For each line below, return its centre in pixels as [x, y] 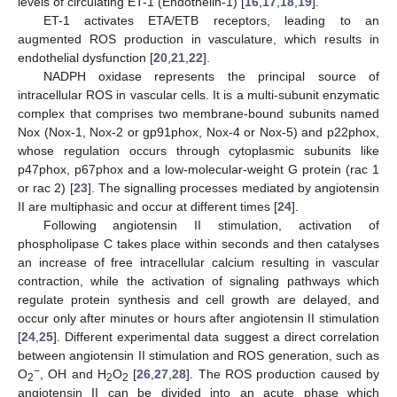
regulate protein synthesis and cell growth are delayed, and [198, 299]
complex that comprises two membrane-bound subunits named [198, 113]
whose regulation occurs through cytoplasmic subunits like [198, 150]
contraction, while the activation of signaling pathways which [198, 280]
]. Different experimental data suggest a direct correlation [216, 336]
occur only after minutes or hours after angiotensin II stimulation [198, 318]
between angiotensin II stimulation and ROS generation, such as [198, 355]
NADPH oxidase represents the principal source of [211, 76]
